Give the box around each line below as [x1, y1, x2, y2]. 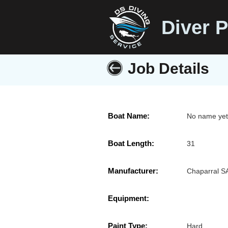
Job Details [128, 60, 209, 77]
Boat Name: [108, 111, 150, 121]
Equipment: [108, 194, 149, 203]
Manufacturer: [108, 166, 158, 176]
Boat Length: [108, 139, 154, 148]
